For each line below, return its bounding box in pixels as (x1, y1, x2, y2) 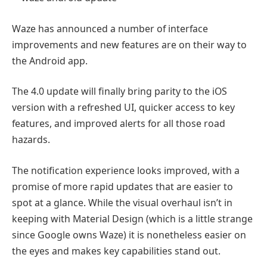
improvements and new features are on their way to (12, 38, 247, 51)
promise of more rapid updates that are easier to (12, 179, 233, 193)
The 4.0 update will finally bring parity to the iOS (12, 85, 227, 98)
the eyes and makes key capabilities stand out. (12, 244, 221, 257)
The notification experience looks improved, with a (12, 163, 240, 177)
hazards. (12, 133, 50, 147)
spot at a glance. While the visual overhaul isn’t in (12, 195, 232, 209)
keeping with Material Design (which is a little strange (12, 212, 253, 225)
